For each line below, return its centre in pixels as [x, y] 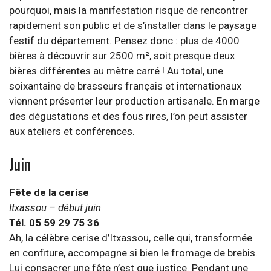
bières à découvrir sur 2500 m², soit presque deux [122, 56]
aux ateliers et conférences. [72, 131]
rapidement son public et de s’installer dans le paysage [133, 25]
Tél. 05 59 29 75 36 [54, 222]
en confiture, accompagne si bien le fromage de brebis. [133, 253]
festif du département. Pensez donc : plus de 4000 [124, 41]
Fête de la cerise [49, 192]
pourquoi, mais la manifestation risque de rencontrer [129, 10]
